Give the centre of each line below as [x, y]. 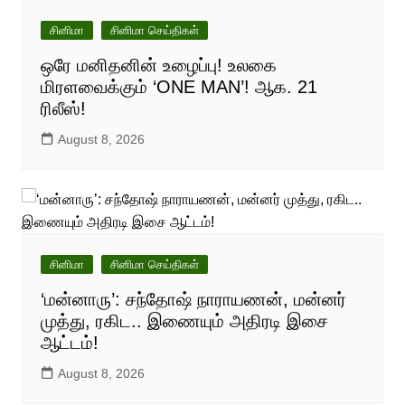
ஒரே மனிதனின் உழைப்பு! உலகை [158, 66]
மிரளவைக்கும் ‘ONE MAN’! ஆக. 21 [179, 87]
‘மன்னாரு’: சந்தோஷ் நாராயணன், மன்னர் [193, 300]
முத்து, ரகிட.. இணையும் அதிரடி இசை [184, 321]
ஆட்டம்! [69, 343]
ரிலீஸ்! [63, 109]
